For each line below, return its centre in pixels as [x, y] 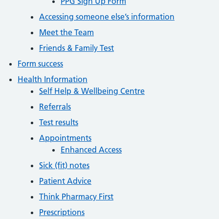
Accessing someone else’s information [107, 17]
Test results [59, 122]
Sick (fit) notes [64, 165]
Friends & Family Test [77, 48]
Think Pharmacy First [76, 197]
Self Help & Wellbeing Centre [92, 91]
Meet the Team [66, 32]
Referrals [55, 107]
